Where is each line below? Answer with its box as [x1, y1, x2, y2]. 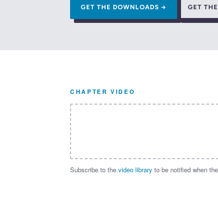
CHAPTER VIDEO [70, 87, 135, 96]
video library [118, 165, 152, 175]
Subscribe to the [70, 165, 118, 175]
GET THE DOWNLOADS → [81, 3, 166, 11]
